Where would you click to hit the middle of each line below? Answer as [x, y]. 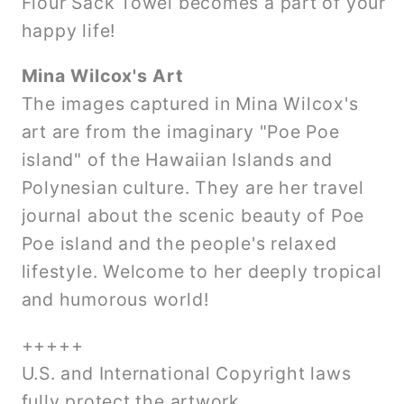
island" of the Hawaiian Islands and [177, 160]
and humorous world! [115, 300]
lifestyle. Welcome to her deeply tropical [202, 272]
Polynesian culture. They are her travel [193, 188]
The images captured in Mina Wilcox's [190, 104]
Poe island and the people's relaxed [179, 244]
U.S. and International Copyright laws [186, 373]
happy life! [69, 30]
